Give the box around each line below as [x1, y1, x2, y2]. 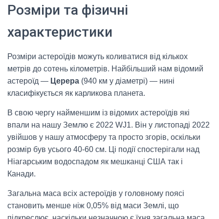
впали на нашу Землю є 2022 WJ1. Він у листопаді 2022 [7, 121, 210, 129]
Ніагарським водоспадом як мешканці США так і [7, 157, 183, 166]
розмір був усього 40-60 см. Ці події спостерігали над [7, 145, 199, 153]
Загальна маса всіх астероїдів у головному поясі [7, 189, 184, 197]
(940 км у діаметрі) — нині [79, 77, 175, 85]
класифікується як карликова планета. [7, 89, 145, 97]
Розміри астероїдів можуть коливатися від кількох [7, 52, 188, 61]
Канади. [7, 170, 36, 178]
